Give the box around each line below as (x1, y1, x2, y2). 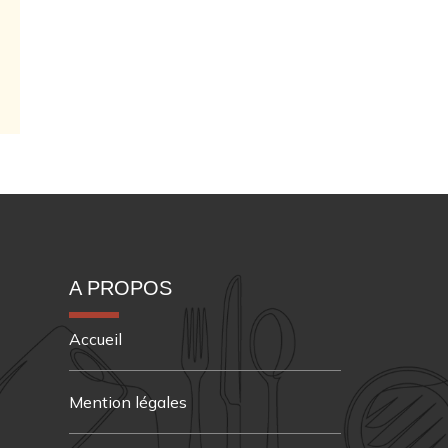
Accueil (69, 328, 122, 349)
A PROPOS (69, 276, 172, 299)
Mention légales (69, 391, 187, 412)
